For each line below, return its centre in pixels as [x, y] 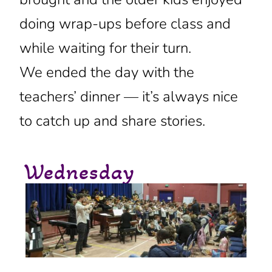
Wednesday [79, 172]
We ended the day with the [107, 72]
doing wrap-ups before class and [125, 23]
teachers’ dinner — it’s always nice [128, 96]
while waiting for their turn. [105, 48]
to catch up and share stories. [112, 121]
